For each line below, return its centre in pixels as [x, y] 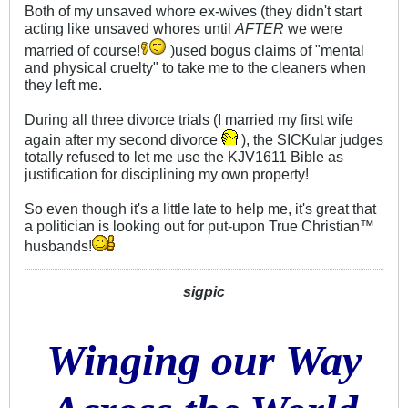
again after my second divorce [123, 140]
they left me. [63, 85]
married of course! [82, 51]
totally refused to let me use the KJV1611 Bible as [184, 157]
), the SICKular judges [311, 140]
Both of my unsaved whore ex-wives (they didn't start [193, 11]
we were [313, 29]
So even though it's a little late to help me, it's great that [200, 209]
